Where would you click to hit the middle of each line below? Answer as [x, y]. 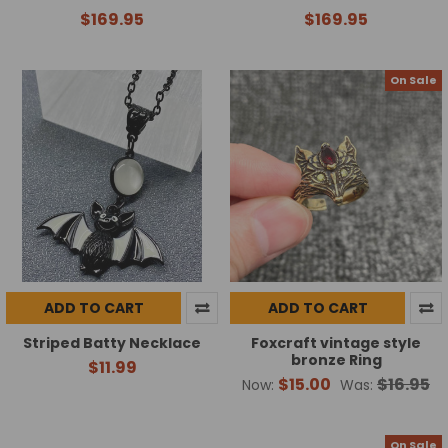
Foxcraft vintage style [336, 342]
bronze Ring [336, 359]
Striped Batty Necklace [112, 342]
